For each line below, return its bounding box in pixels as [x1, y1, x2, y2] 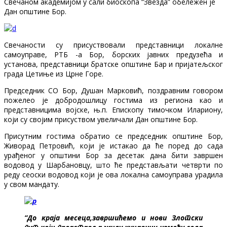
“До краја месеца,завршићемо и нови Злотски [24, 212, 203, 222]
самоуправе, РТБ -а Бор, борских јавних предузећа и [4, 49, 223, 59]
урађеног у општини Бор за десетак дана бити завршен [4, 150, 223, 160]
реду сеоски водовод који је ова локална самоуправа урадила [4, 169, 223, 179]
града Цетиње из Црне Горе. [4, 68, 103, 79]
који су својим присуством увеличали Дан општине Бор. [4, 114, 198, 124]
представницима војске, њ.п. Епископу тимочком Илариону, [4, 104, 223, 115]
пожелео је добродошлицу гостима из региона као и [4, 95, 223, 105]
